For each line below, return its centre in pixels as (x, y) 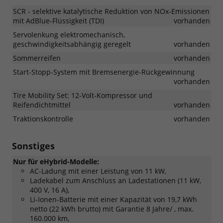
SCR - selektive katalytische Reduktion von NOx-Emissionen (111, 11)
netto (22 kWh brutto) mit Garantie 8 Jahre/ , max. (112, 209)
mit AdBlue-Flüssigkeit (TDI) (58, 20)
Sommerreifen (37, 58)
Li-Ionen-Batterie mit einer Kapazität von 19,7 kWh (113, 199)
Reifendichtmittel (42, 105)
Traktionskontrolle (43, 118)
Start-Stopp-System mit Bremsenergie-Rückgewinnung (104, 72)
